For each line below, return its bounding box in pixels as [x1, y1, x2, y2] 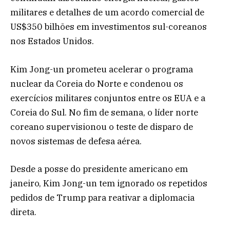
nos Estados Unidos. [10, 35, 94, 47]
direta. [10, 206, 36, 218]
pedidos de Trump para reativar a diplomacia [10, 191, 195, 203]
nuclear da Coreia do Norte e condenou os [10, 78, 183, 89]
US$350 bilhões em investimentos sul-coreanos [10, 21, 207, 33]
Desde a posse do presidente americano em [10, 163, 188, 175]
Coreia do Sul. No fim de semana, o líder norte [10, 106, 198, 118]
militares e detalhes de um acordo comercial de [10, 7, 204, 18]
